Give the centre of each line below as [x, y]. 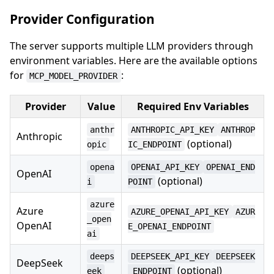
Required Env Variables [193, 106]
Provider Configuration [82, 19]
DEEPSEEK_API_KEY [170, 256]
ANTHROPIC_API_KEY [173, 129]
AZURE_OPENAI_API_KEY [180, 211]
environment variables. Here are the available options [134, 60]
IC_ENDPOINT [155, 144]
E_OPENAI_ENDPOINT [169, 226]
